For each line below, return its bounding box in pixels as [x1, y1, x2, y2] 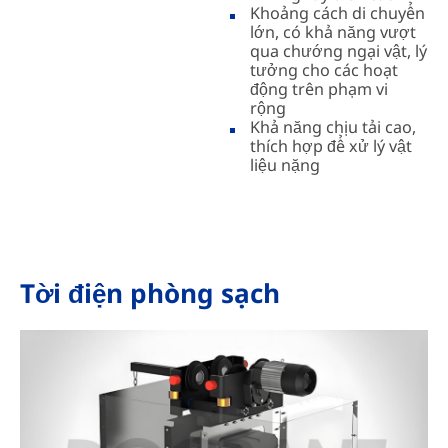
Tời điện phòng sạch [19, 274, 280, 311]
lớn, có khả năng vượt [250, 20, 417, 43]
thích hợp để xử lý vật [250, 134, 413, 157]
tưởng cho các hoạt [250, 58, 399, 81]
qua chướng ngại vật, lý [250, 39, 428, 62]
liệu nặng [250, 153, 321, 176]
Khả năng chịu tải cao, [250, 115, 417, 138]
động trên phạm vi [250, 77, 389, 100]
